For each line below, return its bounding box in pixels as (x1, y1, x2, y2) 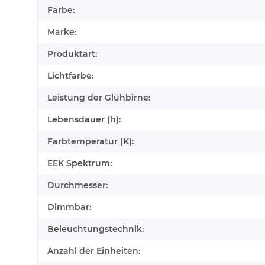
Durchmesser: (47, 180, 108, 191)
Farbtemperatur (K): (47, 136, 134, 147)
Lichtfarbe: (47, 70, 93, 82)
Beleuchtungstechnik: (47, 224, 144, 235)
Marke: (47, 27, 76, 38)
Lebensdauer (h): (47, 114, 121, 125)
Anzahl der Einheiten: (47, 245, 140, 257)
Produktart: (47, 49, 97, 60)
